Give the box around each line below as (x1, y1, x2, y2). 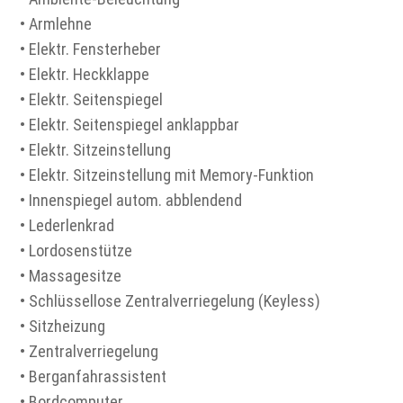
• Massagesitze (20, 265, 122, 285)
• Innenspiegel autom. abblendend (20, 190, 243, 210)
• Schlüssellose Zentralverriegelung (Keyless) (20, 291, 321, 310)
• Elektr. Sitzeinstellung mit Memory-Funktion (20, 165, 315, 184)
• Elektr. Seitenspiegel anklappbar (20, 114, 240, 134)
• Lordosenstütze (20, 240, 133, 260)
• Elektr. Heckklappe (20, 64, 150, 84)
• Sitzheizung (20, 316, 106, 336)
